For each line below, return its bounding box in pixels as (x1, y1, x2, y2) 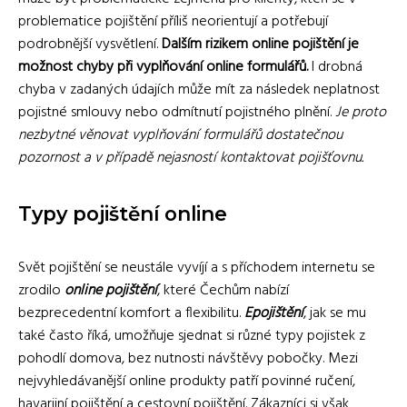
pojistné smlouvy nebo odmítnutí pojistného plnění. (18, 101, 335, 124)
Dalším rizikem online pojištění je (162, 33, 359, 56)
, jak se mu (303, 302, 366, 325)
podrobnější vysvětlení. (18, 33, 162, 56)
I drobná (308, 55, 362, 79)
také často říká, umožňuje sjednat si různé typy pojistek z (18, 324, 365, 348)
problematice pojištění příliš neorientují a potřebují (18, 10, 328, 34)
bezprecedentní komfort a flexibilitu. (18, 302, 244, 325)
